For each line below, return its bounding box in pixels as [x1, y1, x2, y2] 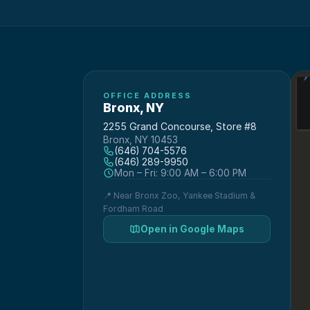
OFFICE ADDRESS [103, 91, 192, 100]
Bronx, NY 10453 [103, 134, 178, 145]
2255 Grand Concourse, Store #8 [103, 120, 257, 132]
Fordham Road [103, 203, 163, 214]
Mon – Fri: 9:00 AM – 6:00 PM [114, 167, 246, 179]
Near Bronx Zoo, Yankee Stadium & [113, 190, 255, 201]
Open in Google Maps [140, 224, 244, 235]
